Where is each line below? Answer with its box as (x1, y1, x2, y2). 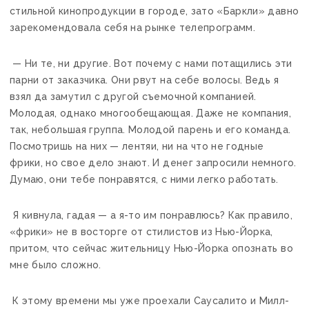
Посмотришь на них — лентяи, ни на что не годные (10, 140, 264, 152)
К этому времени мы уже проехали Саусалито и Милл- (10, 295, 290, 306)
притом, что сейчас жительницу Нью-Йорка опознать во (10, 242, 293, 254)
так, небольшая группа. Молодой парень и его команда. (10, 123, 291, 135)
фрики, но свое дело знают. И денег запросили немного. (10, 157, 297, 168)
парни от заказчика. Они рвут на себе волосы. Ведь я (10, 74, 279, 86)
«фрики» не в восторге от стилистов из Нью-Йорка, (10, 226, 273, 237)
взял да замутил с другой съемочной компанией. (10, 90, 257, 102)
